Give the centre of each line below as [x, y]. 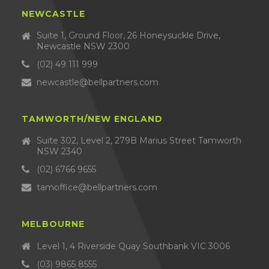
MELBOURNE [53, 224]
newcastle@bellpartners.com [97, 83]
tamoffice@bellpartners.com [97, 188]
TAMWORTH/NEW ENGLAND [92, 119]
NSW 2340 [59, 152]
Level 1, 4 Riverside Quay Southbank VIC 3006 [133, 246]
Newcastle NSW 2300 [83, 47]
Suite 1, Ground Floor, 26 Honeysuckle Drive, [128, 36]
